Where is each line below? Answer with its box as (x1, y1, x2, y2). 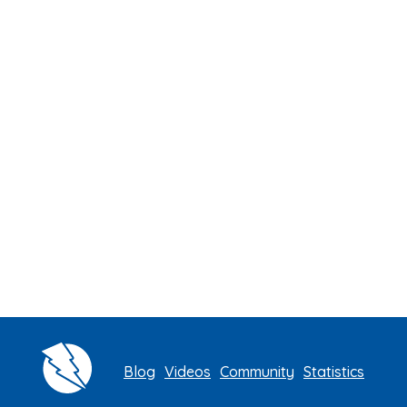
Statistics (303, 362, 364, 381)
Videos (164, 362, 211, 381)
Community (220, 362, 294, 381)
